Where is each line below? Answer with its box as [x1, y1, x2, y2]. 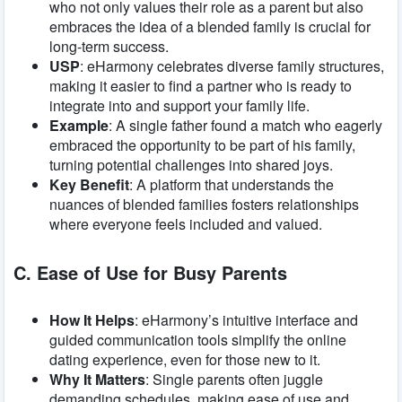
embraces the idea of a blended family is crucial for [49, 16, 371, 37]
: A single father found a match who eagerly [109, 115, 382, 135]
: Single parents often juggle [145, 369, 323, 390]
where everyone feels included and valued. [49, 214, 322, 234]
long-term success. [49, 36, 169, 57]
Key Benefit [49, 174, 129, 195]
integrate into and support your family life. [49, 95, 310, 116]
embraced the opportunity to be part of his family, [49, 135, 355, 155]
